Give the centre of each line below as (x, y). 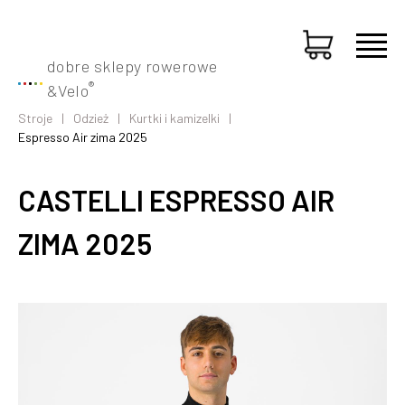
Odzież (91, 118)
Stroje (35, 118)
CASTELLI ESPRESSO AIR (176, 200)
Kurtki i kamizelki (174, 118)
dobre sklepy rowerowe (132, 66)
